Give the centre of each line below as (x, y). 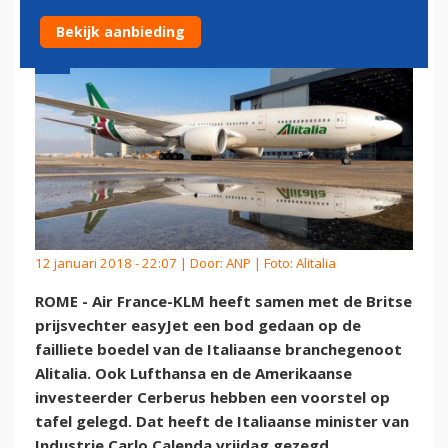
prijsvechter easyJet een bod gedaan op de (198, 325)
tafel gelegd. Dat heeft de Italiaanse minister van (222, 421)
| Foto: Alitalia (293, 262)
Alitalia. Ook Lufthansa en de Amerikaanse (193, 373)
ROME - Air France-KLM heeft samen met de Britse (223, 301)
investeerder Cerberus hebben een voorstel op (212, 397)
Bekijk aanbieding (120, 31)
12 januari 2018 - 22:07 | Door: (130, 262)
